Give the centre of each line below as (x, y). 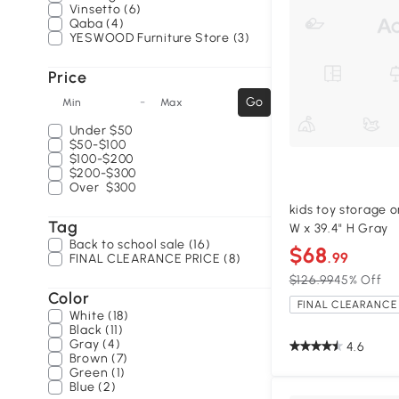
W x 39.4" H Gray (338, 229)
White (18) (99, 316)
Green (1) (98, 373)
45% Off (358, 281)
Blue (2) (93, 387)
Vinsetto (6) (106, 9)
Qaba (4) (97, 24)
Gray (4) (95, 344)
